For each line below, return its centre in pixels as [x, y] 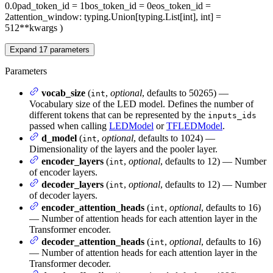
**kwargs [38, 27]
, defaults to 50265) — [185, 93]
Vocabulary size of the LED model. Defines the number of [141, 104]
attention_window [44, 16]
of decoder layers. [63, 195]
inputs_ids [232, 115]
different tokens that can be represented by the [119, 115]
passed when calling [69, 126]
